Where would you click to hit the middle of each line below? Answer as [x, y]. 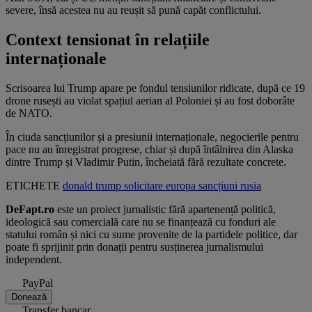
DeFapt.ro [30, 210]
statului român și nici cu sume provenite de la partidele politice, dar [151, 235]
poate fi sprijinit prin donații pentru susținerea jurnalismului [134, 247]
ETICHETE [33, 186]
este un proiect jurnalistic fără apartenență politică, [165, 210]
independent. [34, 260]
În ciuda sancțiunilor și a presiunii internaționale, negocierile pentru [152, 137]
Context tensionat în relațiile [108, 40]
